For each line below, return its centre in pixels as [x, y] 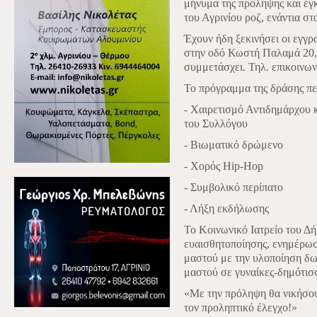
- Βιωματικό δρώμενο [234, 145]
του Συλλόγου [216, 123]
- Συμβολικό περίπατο [234, 187]
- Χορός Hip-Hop [224, 166]
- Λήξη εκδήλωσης [226, 208]
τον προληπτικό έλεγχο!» [241, 307]
